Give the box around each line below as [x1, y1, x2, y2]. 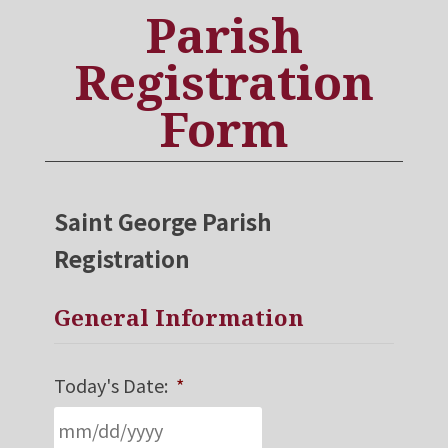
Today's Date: [53, 371, 168, 398]
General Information [53, 301, 304, 333]
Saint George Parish [53, 204, 272, 237]
